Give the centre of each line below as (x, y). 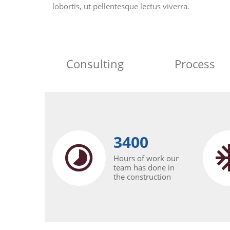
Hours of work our (146, 158)
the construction (142, 177)
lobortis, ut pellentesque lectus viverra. (121, 6)
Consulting (95, 64)
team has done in (144, 167)
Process (195, 64)
